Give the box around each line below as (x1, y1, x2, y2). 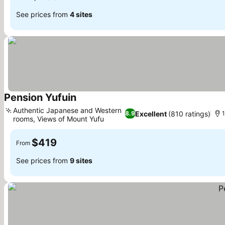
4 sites (70, 10, 92, 19)
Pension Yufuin (4, 91, 76, 103)
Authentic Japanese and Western (13, 106, 122, 115)
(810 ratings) (168, 109, 210, 118)
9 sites (70, 156, 92, 165)
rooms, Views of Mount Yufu (13, 115, 104, 123)
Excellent (135, 109, 167, 118)
